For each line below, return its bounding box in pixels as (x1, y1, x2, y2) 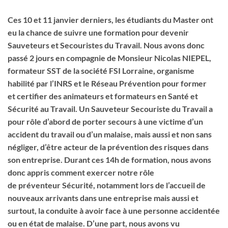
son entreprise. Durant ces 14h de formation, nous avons (8, 155, 211, 164)
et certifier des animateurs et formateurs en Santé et (8, 91, 198, 101)
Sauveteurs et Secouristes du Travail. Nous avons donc (8, 40, 205, 50)
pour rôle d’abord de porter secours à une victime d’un (8, 117, 203, 126)
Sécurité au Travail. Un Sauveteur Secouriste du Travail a (8, 104, 213, 113)
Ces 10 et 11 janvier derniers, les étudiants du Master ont (8, 15, 213, 24)
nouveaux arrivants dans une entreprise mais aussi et (8, 193, 198, 203)
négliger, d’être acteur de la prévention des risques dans (8, 142, 209, 152)
